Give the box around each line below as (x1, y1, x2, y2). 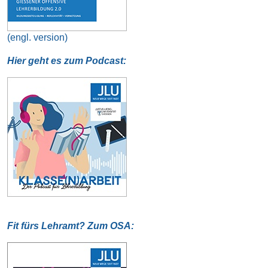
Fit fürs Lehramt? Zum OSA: (7, 221, 134, 232)
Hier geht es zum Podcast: (7, 56, 126, 66)
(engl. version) (7, 32, 68, 43)
